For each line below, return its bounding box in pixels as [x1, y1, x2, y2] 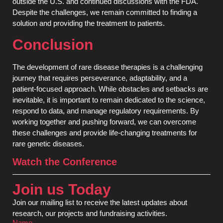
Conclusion [12, 36, 93, 53]
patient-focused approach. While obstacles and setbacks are [12, 85, 208, 94]
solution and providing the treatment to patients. [12, 18, 165, 27]
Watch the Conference [12, 156, 117, 167]
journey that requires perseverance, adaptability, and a [12, 74, 187, 83]
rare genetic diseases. [12, 139, 84, 148]
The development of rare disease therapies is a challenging [12, 63, 203, 72]
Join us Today [12, 181, 111, 198]
